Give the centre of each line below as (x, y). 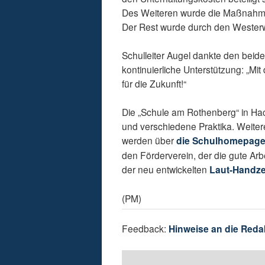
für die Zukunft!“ (154, 84)
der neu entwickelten (166, 169)
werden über (149, 140)
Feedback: (146, 229)
